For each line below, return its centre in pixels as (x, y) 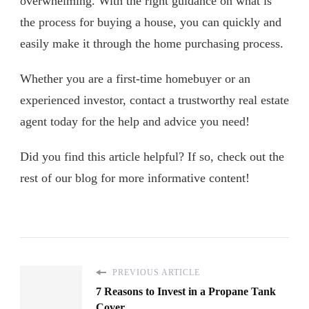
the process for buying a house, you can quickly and (151, 22)
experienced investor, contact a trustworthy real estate (154, 100)
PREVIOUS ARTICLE (155, 273)
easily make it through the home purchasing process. (152, 44)
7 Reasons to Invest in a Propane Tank (186, 292)
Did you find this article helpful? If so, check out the (152, 157)
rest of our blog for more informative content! (135, 178)
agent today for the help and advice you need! (135, 122)
